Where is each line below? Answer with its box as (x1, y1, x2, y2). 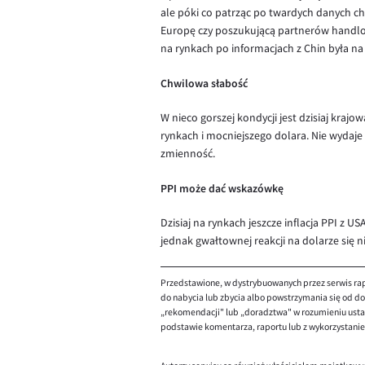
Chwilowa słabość (161, 76, 248, 90)
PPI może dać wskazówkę (161, 181, 284, 196)
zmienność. (161, 147, 215, 161)
